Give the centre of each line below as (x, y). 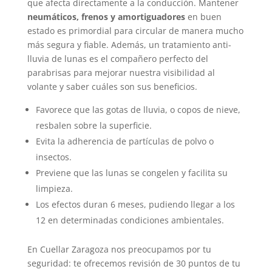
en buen (203, 16)
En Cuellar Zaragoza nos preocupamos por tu (119, 249)
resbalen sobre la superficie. (93, 125)
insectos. (53, 157)
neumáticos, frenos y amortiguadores (106, 16)
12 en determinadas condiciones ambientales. (130, 220)
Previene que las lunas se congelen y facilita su (131, 172)
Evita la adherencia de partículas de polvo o (124, 141)
